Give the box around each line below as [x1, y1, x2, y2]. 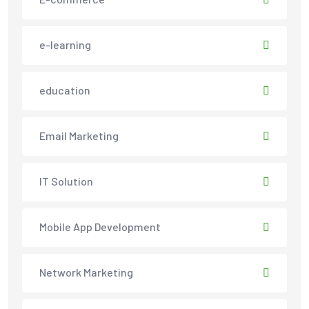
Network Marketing [39, 265, 133, 279]
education [39, 83, 90, 97]
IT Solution [39, 174, 93, 188]
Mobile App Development [39, 219, 161, 233]
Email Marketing [39, 128, 119, 142]
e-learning [39, 37, 91, 51]
